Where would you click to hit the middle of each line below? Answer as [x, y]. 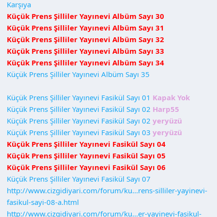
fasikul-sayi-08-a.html [43, 202]
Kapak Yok [171, 97]
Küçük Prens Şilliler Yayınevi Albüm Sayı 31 [85, 27]
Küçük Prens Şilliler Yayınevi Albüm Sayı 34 [85, 62]
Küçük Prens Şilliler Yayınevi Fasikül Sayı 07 [79, 178]
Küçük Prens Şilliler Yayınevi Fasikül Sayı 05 [86, 155]
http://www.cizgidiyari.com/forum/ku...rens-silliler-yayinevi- [107, 190]
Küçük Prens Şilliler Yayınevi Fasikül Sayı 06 [86, 167]
